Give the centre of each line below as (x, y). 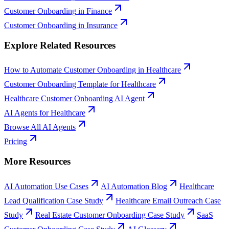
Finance (99, 11)
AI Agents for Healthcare (45, 113)
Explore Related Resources (60, 45)
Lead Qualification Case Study (54, 200)
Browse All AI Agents (40, 127)
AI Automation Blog (134, 186)
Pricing (16, 142)
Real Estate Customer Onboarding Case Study (110, 215)
